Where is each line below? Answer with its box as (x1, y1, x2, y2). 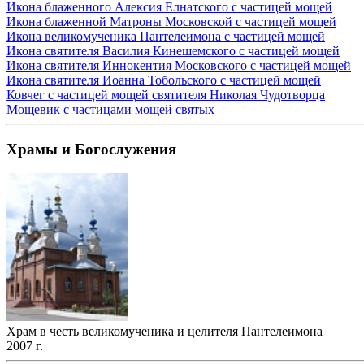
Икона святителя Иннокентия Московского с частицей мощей (6, 58, 351, 72)
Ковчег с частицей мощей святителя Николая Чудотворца (6, 88, 325, 102)
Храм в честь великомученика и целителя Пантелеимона (6, 323, 323, 338)
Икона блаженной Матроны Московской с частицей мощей (6, 15, 336, 28)
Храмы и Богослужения (6, 140, 176, 158)
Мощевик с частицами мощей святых (6, 102, 214, 116)
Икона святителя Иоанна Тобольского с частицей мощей (6, 73, 321, 87)
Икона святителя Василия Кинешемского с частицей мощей (6, 44, 340, 58)
